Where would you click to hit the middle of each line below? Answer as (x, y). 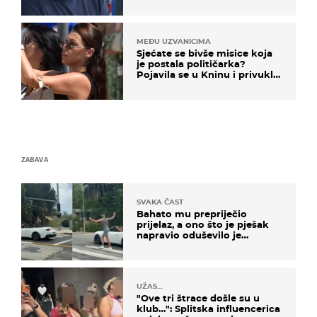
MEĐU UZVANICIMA (174, 41)
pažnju (153, 85)
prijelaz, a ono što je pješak (203, 225)
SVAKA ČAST (160, 202)
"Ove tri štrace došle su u (198, 298)
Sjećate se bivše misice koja (204, 53)
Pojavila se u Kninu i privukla (208, 74)
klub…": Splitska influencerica (208, 309)
